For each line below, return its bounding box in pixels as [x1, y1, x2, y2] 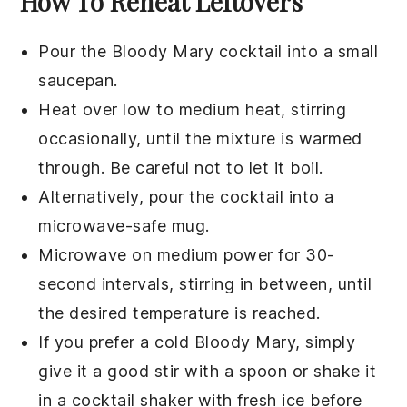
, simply [295, 332, 356, 352]
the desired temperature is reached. [38, 303, 321, 323]
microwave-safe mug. [38, 215, 210, 235]
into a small [282, 41, 379, 61]
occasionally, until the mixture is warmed [38, 128, 362, 148]
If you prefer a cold [38, 332, 194, 352]
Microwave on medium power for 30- [38, 244, 335, 264]
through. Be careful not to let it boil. [38, 157, 323, 177]
